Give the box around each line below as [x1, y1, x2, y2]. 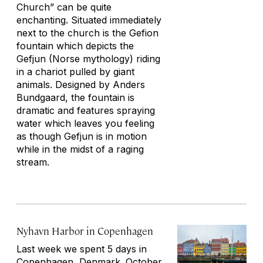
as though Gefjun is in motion [16, 130, 147, 142]
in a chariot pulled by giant [16, 66, 134, 77]
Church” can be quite [16, 1, 112, 13]
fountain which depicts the [16, 40, 134, 52]
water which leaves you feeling [16, 117, 154, 129]
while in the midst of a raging [16, 143, 144, 155]
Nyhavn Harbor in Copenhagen [16, 224, 153, 237]
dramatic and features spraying [16, 104, 155, 116]
